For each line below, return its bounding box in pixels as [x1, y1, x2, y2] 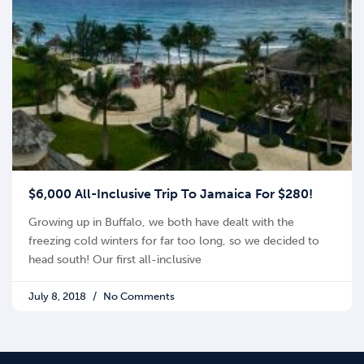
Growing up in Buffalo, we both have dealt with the [28, 215, 294, 230]
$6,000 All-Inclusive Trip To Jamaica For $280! [28, 186, 313, 202]
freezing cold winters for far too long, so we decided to [28, 234, 319, 249]
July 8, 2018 [28, 290, 89, 303]
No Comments [101, 290, 175, 303]
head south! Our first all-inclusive [28, 253, 201, 267]
